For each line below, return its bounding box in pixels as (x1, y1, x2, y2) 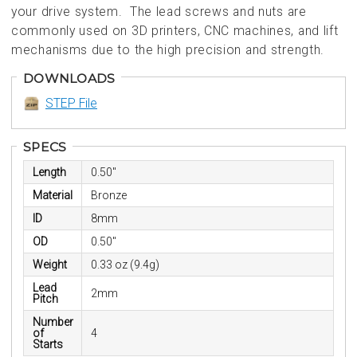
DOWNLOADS (23, 70, 116, 86)
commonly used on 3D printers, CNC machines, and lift (11, 22, 339, 38)
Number (32, 316, 73, 329)
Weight (32, 258, 67, 272)
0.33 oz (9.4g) (90, 258, 159, 272)
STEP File (45, 95, 97, 111)
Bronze (90, 189, 127, 202)
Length (32, 166, 66, 179)
